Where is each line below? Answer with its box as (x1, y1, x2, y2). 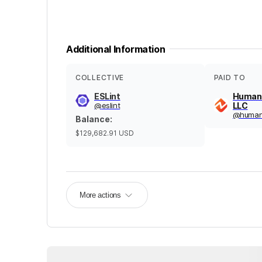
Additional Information (66, 43, 166, 55)
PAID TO (213, 73, 246, 82)
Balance (75, 113, 110, 124)
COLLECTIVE (75, 73, 125, 82)
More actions (80, 190, 121, 199)
